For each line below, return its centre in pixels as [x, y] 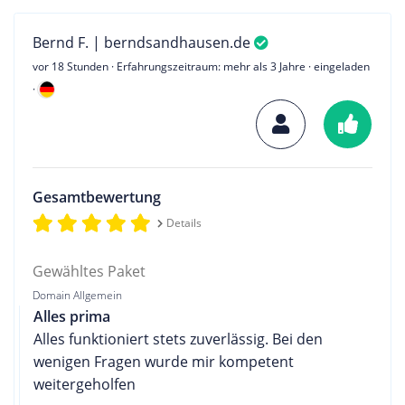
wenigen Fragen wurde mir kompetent [164, 361]
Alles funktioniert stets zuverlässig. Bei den [178, 339]
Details [184, 222]
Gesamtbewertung [97, 197]
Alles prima [72, 316]
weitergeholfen [85, 384]
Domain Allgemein [77, 295]
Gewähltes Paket [89, 271]
